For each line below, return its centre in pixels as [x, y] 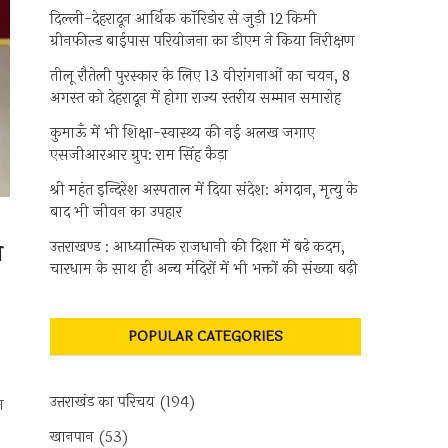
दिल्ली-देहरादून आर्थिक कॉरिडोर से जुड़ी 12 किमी [183, 19]
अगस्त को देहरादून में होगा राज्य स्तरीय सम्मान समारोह [195, 98]
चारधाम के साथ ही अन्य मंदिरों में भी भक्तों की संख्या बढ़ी [204, 269]
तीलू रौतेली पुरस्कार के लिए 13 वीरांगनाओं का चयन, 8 [200, 76]
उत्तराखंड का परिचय [102, 402]
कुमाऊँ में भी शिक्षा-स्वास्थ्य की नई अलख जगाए [182, 133]
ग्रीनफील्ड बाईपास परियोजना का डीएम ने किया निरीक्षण [202, 41]
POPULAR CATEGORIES [205, 336]
